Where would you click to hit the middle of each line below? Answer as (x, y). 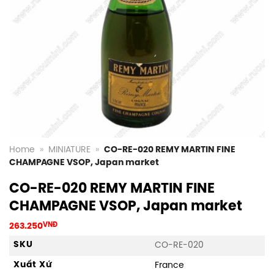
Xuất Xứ (33, 265)
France (170, 265)
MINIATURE (70, 150)
